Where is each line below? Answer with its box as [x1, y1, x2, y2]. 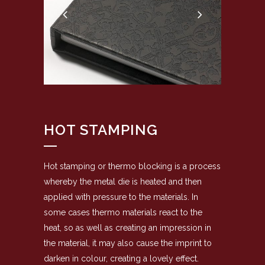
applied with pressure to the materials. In [44, 192, 198, 202]
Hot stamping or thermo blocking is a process [44, 161, 221, 171]
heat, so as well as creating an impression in [44, 222, 211, 232]
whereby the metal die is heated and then [44, 176, 202, 186]
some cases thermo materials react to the [44, 207, 202, 217]
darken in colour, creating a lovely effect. [44, 253, 199, 263]
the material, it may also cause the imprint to [44, 238, 212, 248]
